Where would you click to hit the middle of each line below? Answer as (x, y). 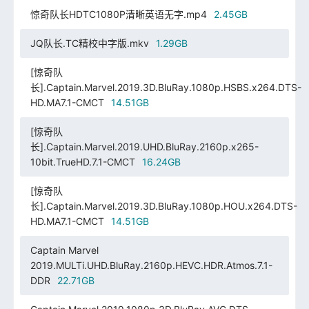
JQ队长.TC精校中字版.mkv (89, 43)
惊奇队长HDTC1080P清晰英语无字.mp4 (118, 14)
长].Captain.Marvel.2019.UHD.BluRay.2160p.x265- (144, 146)
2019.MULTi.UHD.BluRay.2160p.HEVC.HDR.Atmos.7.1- (151, 265)
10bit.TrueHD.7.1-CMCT (82, 161)
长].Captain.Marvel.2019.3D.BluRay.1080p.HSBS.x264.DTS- (166, 87)
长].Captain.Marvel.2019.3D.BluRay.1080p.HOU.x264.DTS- (163, 206)
